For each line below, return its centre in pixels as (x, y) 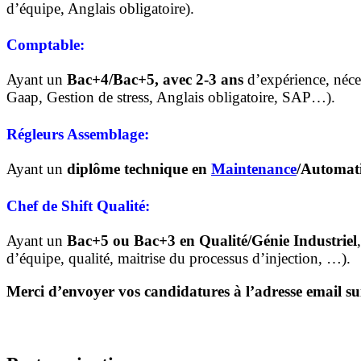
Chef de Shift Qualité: (78, 206)
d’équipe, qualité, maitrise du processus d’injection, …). (178, 258)
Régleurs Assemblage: (78, 135)
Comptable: (46, 45)
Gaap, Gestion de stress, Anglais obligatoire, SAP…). (171, 98)
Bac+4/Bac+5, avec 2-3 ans (155, 80)
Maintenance (254, 169)
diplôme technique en (139, 169)
